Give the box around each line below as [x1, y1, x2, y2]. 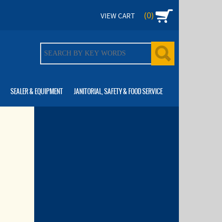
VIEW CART [101, 11, 135, 21]
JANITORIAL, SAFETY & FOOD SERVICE [73, 86, 163, 96]
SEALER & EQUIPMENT [10, 86, 63, 96]
